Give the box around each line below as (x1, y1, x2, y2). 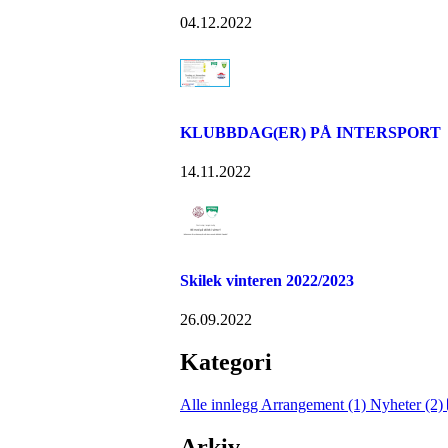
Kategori (180, 349, 272, 376)
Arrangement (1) (261, 396, 370, 414)
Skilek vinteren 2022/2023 (180, 272, 354, 290)
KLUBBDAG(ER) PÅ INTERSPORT (180, 123, 441, 141)
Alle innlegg (180, 396, 261, 414)
